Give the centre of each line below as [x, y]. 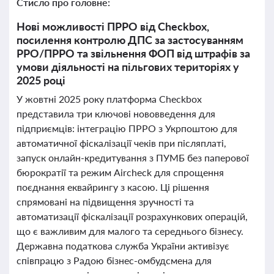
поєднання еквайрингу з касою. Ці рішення [113, 187]
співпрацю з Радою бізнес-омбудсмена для [114, 260]
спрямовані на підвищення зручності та [105, 202]
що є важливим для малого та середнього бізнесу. [130, 231]
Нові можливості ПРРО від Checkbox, [113, 26]
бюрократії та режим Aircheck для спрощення [120, 172]
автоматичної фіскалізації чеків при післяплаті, [121, 143]
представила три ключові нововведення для [116, 113]
